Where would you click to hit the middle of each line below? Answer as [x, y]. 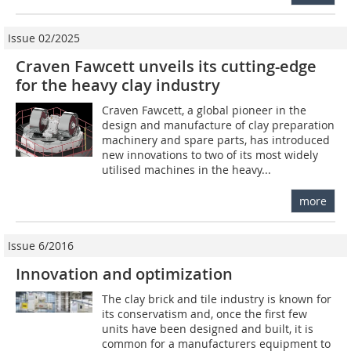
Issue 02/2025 [44, 38]
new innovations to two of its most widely [210, 154]
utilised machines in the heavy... [187, 169]
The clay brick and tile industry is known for [217, 299]
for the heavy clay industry [118, 85]
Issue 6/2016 [41, 245]
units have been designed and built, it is [208, 328]
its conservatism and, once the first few [205, 313]
